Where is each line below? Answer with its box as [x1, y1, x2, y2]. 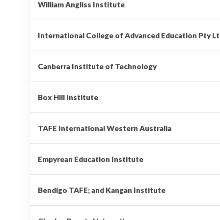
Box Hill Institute [38, 92, 98, 102]
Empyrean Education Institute [38, 154, 143, 164]
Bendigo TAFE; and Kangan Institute [38, 185, 165, 194]
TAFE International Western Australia [38, 123, 171, 133]
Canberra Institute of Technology [38, 61, 157, 71]
